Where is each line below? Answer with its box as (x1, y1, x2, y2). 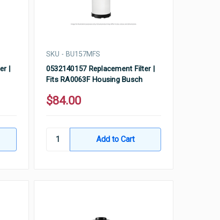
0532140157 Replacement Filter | (46, 64, 155, 73)
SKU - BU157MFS (46, 50, 100, 58)
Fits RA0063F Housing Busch (46, 75, 143, 84)
